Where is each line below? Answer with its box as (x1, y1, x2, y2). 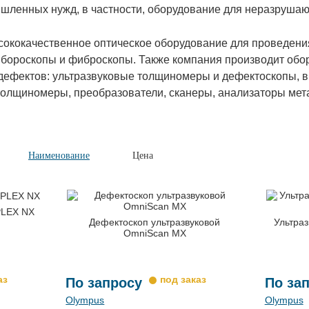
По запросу (66, 275, 143, 290)
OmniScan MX (123, 227, 186, 239)
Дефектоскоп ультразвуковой (89, 216, 221, 228)
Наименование (28, 150, 90, 161)
